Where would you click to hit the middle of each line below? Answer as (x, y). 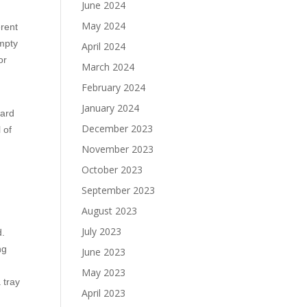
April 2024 (104, 46)
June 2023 (104, 252)
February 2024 (114, 87)
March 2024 (108, 67)
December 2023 (118, 128)
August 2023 (110, 211)
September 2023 (119, 190)
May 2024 (104, 26)
